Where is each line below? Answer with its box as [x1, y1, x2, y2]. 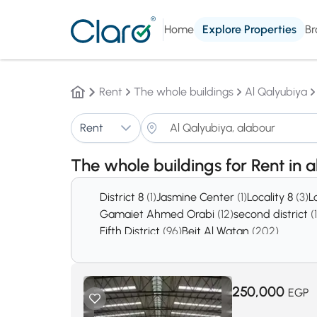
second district [234, 207, 311, 221]
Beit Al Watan [182, 224, 252, 238]
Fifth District [100, 224, 163, 238]
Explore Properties [202, 23, 296, 36]
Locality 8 [247, 190, 296, 204]
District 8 [100, 190, 146, 204]
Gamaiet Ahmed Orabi [100, 207, 217, 221]
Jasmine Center [156, 190, 237, 204]
